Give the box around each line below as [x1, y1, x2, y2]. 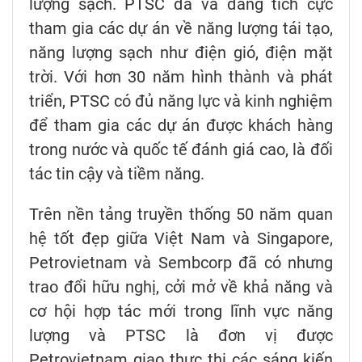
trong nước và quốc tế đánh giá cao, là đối [29, 140, 333, 160]
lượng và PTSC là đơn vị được [29, 326, 333, 346]
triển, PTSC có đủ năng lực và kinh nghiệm [29, 91, 333, 112]
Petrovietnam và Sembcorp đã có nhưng [29, 253, 333, 273]
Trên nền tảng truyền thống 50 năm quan [29, 204, 333, 225]
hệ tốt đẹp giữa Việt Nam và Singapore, [29, 229, 333, 249]
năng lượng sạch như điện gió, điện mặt [29, 43, 333, 63]
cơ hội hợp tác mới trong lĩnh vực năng [29, 301, 333, 322]
